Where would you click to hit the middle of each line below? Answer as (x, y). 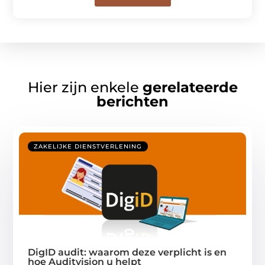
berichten (132, 102)
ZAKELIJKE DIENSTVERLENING (88, 147)
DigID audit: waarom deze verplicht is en (127, 253)
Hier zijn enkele (85, 88)
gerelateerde (190, 88)
